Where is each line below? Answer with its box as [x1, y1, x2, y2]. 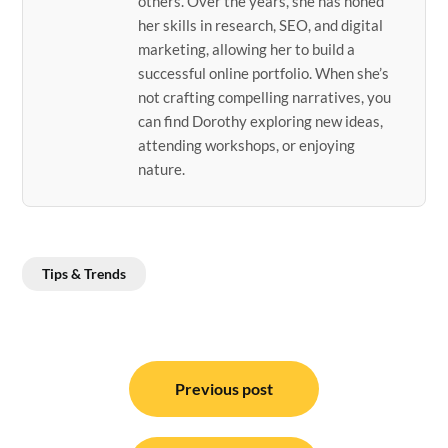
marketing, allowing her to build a [138, 40, 356, 59]
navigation [21, 379, 135, 415]
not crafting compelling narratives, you [138, 88, 392, 107]
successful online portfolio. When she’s [138, 64, 390, 83]
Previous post [175, 379, 273, 399]
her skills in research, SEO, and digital [138, 16, 384, 35]
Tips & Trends [42, 265, 127, 283]
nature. [138, 160, 186, 179]
